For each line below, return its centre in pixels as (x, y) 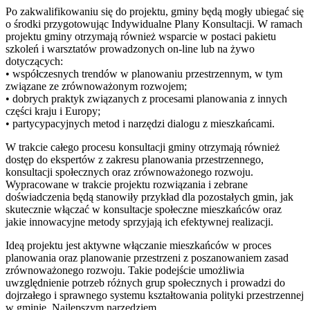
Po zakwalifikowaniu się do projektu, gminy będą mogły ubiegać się (155, 11)
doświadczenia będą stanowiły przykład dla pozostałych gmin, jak (149, 197)
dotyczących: (34, 61)
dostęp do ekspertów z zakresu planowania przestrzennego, (135, 159)
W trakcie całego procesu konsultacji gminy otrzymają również (143, 147)
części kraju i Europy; (53, 111)
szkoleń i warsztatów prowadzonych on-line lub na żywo (130, 48)
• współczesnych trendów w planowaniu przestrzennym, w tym (144, 73)
